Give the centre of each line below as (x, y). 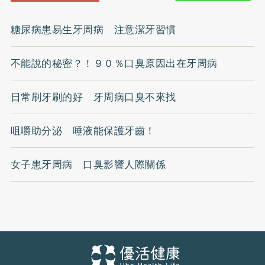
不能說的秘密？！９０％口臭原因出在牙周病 (114, 63)
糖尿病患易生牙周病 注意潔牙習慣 (93, 29)
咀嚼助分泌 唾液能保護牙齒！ (83, 130)
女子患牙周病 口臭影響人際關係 (88, 164)
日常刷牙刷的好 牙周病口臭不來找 (93, 97)
